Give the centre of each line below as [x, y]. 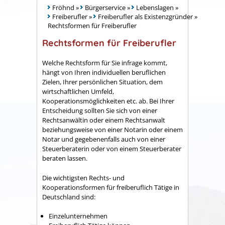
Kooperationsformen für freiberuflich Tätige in [111, 187]
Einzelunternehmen [78, 216]
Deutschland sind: [69, 197]
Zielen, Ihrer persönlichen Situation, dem [102, 82]
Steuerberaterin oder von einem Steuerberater [112, 149]
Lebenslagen [155, 8]
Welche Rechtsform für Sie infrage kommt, [105, 63]
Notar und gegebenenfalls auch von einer [104, 139]
